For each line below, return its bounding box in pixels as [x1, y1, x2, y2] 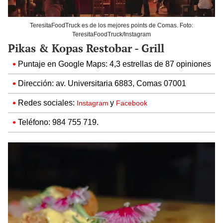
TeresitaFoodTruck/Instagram [72, 30, 151, 38]
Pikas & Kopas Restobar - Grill [8, 40, 164, 55]
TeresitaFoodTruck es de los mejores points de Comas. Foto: [30, 21, 193, 29]
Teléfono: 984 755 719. [18, 117, 99, 127]
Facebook [116, 99, 147, 107]
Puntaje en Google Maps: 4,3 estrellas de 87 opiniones [18, 59, 211, 69]
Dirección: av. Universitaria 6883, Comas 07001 [18, 78, 186, 88]
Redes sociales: [18, 98, 77, 108]
